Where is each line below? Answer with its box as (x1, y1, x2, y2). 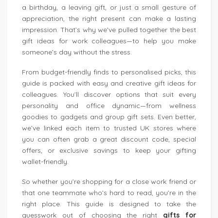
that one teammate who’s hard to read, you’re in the (22, 188, 196, 197)
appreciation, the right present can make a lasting (22, 14, 196, 23)
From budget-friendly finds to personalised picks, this (22, 68, 196, 76)
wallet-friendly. (22, 157, 69, 166)
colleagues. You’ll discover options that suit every (22, 90, 196, 99)
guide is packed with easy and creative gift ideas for (22, 79, 196, 88)
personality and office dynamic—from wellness (22, 101, 196, 110)
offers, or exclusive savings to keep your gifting (22, 146, 196, 155)
